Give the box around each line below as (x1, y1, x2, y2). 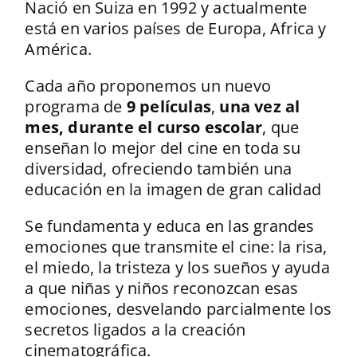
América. (25, 37, 92, 60)
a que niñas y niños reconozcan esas (25, 277, 299, 299)
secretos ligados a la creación (25, 318, 246, 340)
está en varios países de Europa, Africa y (25, 17, 327, 39)
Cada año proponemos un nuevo (25, 74, 271, 96)
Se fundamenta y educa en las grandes (25, 214, 315, 237)
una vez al (219, 95, 300, 117)
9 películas (126, 95, 211, 117)
